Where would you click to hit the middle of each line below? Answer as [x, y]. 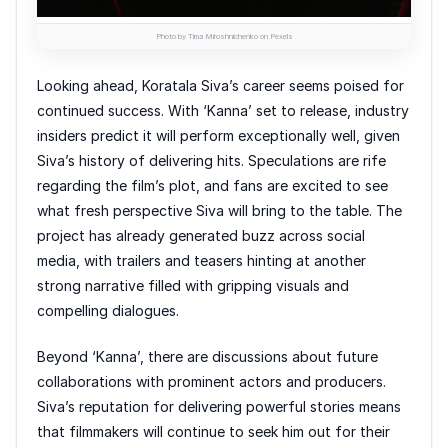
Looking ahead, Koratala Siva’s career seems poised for [220, 85]
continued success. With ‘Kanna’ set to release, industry [223, 110]
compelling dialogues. [108, 310]
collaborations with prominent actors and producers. [211, 381]
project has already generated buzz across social [201, 235]
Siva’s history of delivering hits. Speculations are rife [211, 160]
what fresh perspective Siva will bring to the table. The [219, 210]
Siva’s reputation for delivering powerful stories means [219, 406]
